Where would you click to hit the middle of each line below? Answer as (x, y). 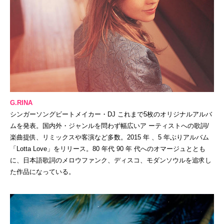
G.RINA (21, 102)
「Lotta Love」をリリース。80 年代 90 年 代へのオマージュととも (108, 148)
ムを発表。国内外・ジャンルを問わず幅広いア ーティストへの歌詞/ (109, 125)
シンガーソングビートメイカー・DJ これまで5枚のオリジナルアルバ (111, 114)
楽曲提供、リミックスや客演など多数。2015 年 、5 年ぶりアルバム (109, 137)
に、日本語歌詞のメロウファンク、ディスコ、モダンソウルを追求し (111, 160)
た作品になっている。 (42, 171)
